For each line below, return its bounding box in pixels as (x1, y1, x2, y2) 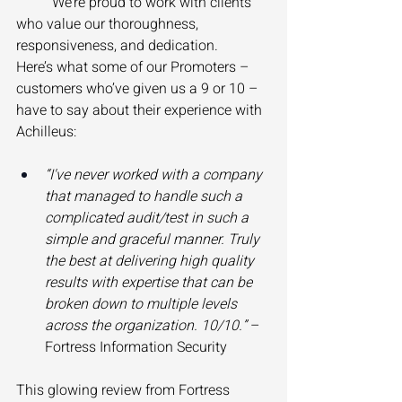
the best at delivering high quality (45, 250, 258, 273)
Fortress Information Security (45, 336, 231, 359)
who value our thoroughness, (16, 13, 202, 36)
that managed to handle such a (45, 186, 246, 208)
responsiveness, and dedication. (16, 35, 222, 57)
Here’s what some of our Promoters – (16, 57, 252, 79)
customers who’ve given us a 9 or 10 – (16, 78, 261, 100)
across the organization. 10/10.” (45, 315, 247, 337)
